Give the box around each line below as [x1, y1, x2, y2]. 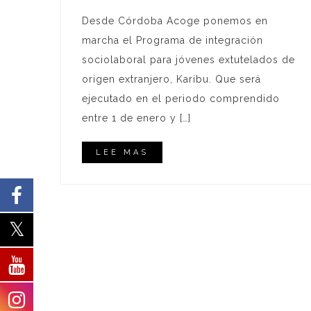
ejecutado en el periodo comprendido [82, 93, 280, 105]
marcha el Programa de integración [82, 35, 263, 47]
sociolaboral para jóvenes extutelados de [82, 54, 295, 66]
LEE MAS [96, 148, 149, 158]
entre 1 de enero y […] [82, 112, 191, 124]
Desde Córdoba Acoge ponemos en [82, 15, 268, 27]
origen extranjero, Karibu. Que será [82, 74, 261, 85]
